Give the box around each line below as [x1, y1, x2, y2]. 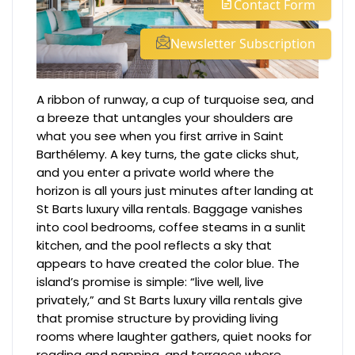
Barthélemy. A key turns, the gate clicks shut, [36, 146, 300, 163]
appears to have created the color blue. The [36, 255, 300, 273]
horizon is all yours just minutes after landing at [36, 182, 315, 200]
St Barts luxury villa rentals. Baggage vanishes [36, 200, 303, 218]
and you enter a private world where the [36, 164, 275, 181]
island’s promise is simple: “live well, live [36, 273, 265, 291]
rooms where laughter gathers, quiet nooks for [36, 328, 312, 345]
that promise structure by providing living [36, 310, 279, 327]
